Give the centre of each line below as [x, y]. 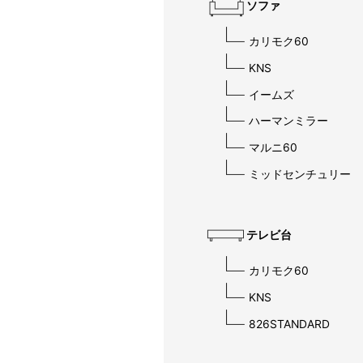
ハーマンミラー [288, 121]
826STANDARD [289, 324]
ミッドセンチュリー [300, 174]
